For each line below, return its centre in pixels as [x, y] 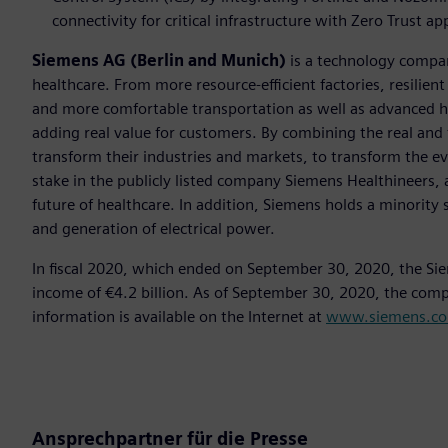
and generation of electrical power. [153, 229]
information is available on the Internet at [179, 317]
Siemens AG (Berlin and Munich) [161, 61]
